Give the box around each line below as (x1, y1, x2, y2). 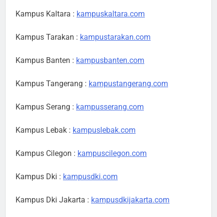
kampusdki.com (63, 172, 118, 182)
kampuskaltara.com (77, 9, 145, 19)
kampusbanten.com (76, 56, 144, 65)
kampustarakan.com (80, 32, 151, 42)
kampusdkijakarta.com (91, 195, 170, 205)
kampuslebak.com (73, 125, 136, 135)
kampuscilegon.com (77, 149, 147, 158)
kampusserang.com (76, 102, 144, 112)
